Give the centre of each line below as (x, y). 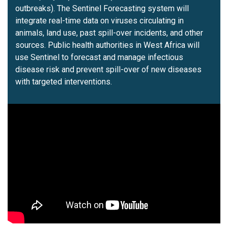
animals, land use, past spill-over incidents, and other (109, 33)
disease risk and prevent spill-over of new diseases (108, 70)
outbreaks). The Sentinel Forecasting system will (102, 9)
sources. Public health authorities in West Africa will (107, 45)
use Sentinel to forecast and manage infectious (99, 58)
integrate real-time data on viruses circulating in (99, 21)
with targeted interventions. (64, 82)
